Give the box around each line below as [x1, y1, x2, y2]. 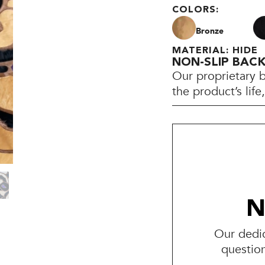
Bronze [196, 25, 224, 37]
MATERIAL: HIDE [172, 46, 258, 56]
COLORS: [172, 5, 219, 15]
